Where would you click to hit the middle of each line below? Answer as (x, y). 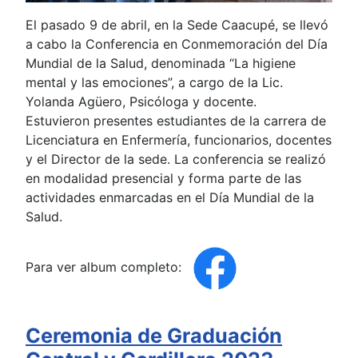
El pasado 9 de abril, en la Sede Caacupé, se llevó (177, 24)
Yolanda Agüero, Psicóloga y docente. (141, 101)
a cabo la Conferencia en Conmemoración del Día (177, 44)
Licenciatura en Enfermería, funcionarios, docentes (179, 139)
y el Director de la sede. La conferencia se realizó (176, 159)
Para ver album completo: (105, 267)
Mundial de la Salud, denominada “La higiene (161, 63)
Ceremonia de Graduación (154, 335)
